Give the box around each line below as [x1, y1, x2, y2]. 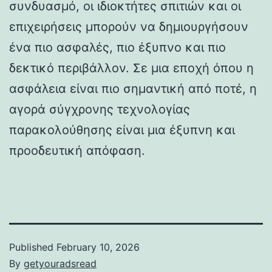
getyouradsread [24, 257, 97, 270]
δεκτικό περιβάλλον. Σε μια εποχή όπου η [9, 60, 254, 75]
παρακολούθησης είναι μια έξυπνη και [9, 122, 235, 137]
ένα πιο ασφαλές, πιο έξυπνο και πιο [9, 39, 226, 55]
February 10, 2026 [56, 240, 140, 253]
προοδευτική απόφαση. [9, 143, 145, 158]
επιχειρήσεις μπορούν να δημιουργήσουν [9, 19, 248, 34]
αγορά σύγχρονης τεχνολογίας [9, 101, 190, 117]
